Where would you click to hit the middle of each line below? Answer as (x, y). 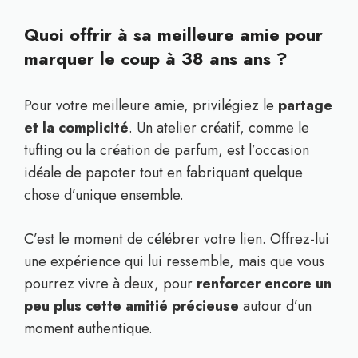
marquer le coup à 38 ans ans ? (156, 58)
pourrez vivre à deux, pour (110, 284)
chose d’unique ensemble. (104, 195)
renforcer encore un (264, 284)
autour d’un (275, 306)
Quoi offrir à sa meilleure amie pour (173, 34)
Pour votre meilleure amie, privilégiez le (151, 105)
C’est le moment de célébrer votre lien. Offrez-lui (177, 239)
